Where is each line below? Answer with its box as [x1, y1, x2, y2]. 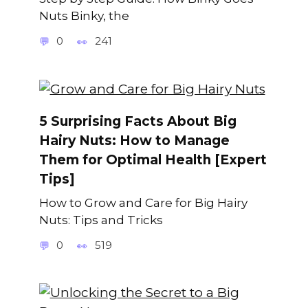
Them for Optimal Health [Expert [38, 151, 267, 168]
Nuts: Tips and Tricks [38, 212, 163, 228]
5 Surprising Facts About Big [38, 113, 236, 129]
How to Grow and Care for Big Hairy [38, 195, 247, 210]
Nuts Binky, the [38, 8, 129, 23]
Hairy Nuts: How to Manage [38, 132, 230, 148]
